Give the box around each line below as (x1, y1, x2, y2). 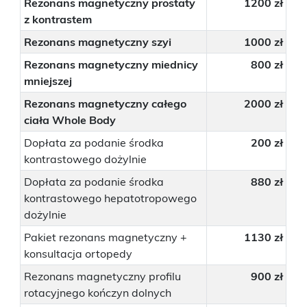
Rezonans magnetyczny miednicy (24, 58, 199, 71)
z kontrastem (24, 12, 93, 26)
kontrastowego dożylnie (24, 152, 147, 166)
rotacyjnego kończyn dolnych (24, 286, 172, 299)
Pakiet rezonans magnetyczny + (24, 230, 188, 244)
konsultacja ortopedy (24, 247, 133, 260)
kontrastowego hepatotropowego (24, 191, 197, 205)
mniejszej (24, 74, 73, 88)
